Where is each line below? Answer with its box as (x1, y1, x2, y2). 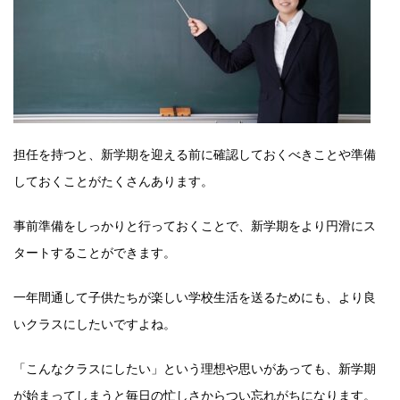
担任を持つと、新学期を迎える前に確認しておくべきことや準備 (13, 146, 376, 162)
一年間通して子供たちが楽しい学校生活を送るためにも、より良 (13, 288, 376, 304)
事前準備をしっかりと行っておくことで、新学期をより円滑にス (13, 217, 376, 233)
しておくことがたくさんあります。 (13, 172, 213, 188)
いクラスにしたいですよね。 (13, 315, 176, 331)
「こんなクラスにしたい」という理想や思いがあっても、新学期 (13, 360, 376, 376)
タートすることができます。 (13, 244, 176, 260)
